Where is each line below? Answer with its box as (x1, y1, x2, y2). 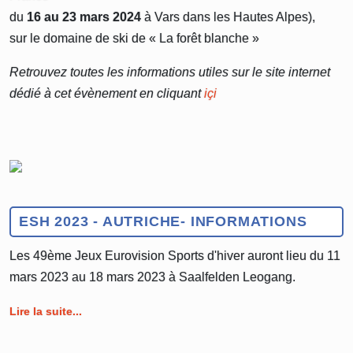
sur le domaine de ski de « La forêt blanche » (9, 32, 259, 45)
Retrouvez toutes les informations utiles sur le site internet (9, 65, 330, 79)
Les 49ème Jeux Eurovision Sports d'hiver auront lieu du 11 (9, 249, 340, 262)
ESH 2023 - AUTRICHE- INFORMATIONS (19, 214, 307, 229)
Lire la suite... (9, 305, 82, 318)
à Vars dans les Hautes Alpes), (141, 10, 315, 24)
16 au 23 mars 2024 (27, 10, 141, 24)
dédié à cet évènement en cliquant (9, 87, 204, 100)
